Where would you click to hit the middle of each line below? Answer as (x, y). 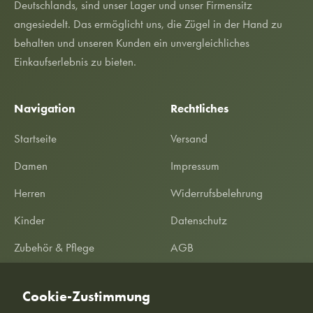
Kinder (29, 220)
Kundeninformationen (220, 302)
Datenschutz (199, 220)
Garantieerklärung (213, 275)
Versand (189, 139)
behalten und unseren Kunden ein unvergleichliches (132, 43)
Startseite (35, 139)
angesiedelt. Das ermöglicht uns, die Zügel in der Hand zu (148, 24)
